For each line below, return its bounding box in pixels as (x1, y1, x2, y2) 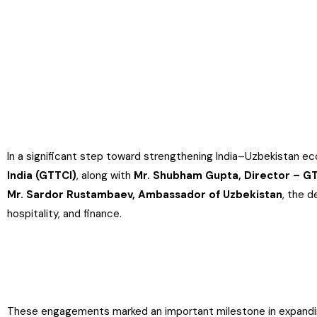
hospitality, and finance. (7, 207, 122, 221)
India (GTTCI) (7, 168, 76, 183)
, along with (76, 168, 134, 183)
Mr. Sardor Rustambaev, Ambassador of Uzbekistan (7, 188, 282, 202)
